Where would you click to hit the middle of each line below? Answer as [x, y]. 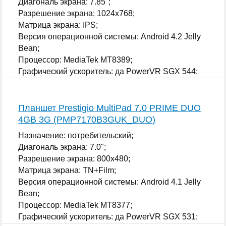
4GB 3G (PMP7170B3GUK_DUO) [87, 119]
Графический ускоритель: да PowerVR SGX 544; [108, 71]
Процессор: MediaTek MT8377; [75, 205]
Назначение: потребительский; [76, 135]
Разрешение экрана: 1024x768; [77, 13]
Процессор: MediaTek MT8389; [75, 60]
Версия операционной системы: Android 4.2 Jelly [110, 36]
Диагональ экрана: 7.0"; [62, 147]
